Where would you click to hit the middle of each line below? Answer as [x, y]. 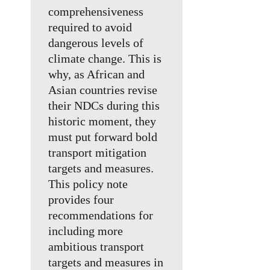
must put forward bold [103, 137]
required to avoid [90, 27]
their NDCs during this [104, 106]
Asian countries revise [103, 90]
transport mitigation [98, 153]
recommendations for [101, 215]
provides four [81, 200]
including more [86, 231]
